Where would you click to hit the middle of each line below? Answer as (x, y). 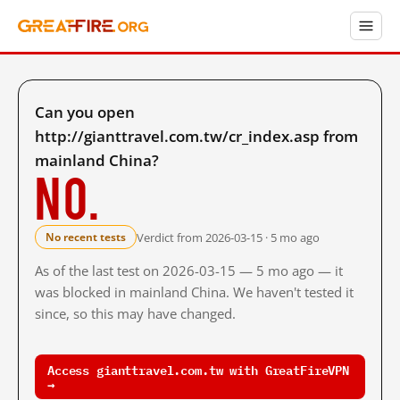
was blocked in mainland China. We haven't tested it (194, 292)
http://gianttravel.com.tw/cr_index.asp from (196, 136)
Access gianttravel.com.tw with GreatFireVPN (198, 369)
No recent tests (86, 237)
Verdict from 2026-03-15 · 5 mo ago (228, 237)
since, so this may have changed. (135, 313)
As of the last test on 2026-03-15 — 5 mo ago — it (189, 271)
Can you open (85, 112)
